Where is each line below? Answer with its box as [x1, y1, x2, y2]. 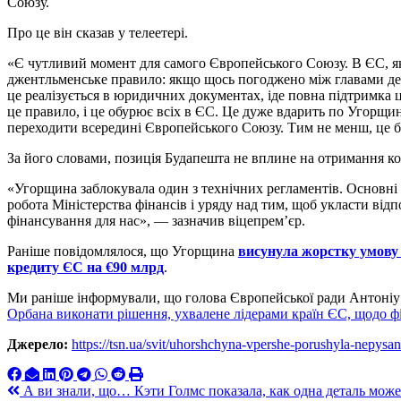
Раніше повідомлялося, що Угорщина [7, 243, 238, 260]
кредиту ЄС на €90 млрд [7, 260, 164, 276]
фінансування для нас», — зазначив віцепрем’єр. [7, 213, 305, 229]
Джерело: [7, 337, 68, 353]
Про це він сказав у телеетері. [7, 25, 188, 41]
